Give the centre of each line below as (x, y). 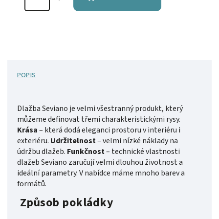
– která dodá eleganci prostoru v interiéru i (109, 130)
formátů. (32, 184)
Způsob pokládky (69, 203)
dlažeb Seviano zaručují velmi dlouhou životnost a (100, 162)
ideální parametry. (48, 173)
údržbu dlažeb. (42, 151)
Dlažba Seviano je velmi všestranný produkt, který (100, 108)
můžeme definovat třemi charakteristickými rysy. (99, 119)
